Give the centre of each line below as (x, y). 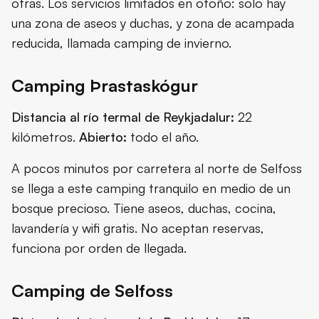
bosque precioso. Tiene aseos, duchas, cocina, (144, 208)
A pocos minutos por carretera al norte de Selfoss (157, 168)
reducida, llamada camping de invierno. (121, 43)
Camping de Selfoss (92, 291)
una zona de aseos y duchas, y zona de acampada (153, 23)
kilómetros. (45, 137)
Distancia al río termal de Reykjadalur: (123, 117)
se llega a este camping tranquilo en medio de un (151, 188)
